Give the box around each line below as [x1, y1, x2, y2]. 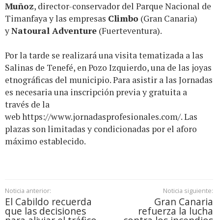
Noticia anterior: [5, 186, 51, 195]
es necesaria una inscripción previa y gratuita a [5, 86, 187, 98]
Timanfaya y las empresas [5, 13, 108, 25]
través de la [5, 99, 50, 110]
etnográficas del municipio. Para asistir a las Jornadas [5, 74, 213, 86]
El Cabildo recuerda [5, 195, 92, 209]
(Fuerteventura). [97, 25, 162, 37]
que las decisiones [5, 204, 86, 218]
